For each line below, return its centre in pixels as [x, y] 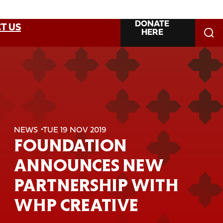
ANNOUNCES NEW [89, 165]
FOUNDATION [70, 145]
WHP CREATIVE [76, 205]
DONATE [152, 23]
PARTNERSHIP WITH [96, 185]
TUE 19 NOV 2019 [74, 129]
